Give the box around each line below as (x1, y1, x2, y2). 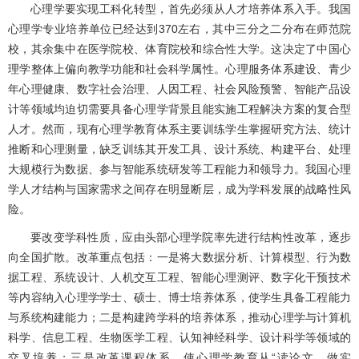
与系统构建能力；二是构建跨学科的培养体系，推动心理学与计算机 (8, 311, 351, 325)
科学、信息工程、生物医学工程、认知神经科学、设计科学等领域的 (8, 331, 351, 345)
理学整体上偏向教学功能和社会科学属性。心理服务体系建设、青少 (8, 63, 351, 76)
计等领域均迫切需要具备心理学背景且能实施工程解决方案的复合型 (8, 103, 351, 116)
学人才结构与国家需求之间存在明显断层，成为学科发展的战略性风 (8, 183, 351, 196)
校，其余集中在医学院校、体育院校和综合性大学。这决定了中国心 (8, 42, 351, 56)
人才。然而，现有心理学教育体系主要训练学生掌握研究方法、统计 (8, 123, 351, 136)
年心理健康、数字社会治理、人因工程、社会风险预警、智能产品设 (8, 83, 351, 96)
